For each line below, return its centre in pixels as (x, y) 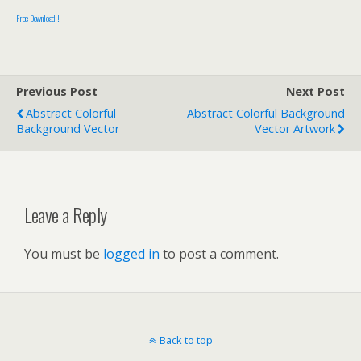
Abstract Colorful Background (266, 114)
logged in (131, 253)
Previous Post (57, 92)
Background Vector (68, 129)
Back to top (186, 340)
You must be (64, 253)
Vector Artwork (295, 129)
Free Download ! (38, 18)
